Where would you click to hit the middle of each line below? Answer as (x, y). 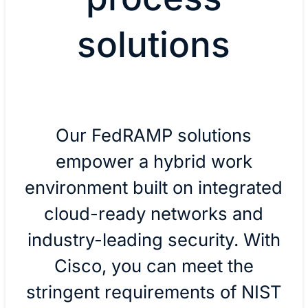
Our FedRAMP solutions (154, 135)
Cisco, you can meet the (154, 265)
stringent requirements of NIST (154, 291)
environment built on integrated (154, 187)
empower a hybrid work (154, 161)
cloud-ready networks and (154, 213)
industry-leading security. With (154, 239)
